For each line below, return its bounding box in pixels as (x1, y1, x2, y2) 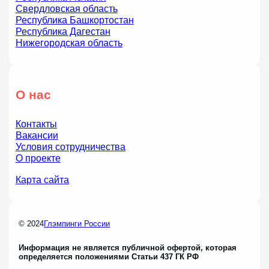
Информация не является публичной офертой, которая (19, 243, 237, 253)
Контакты (15, 118, 57, 130)
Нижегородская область (15, 37, 122, 48)
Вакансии (15, 130, 58, 141)
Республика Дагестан (15, 25, 110, 37)
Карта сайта (15, 174, 69, 185)
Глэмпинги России (44, 219, 110, 228)
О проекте (15, 153, 61, 164)
